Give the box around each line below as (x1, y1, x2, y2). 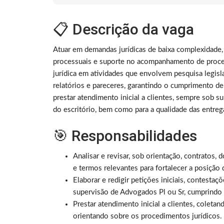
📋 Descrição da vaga (53, 20, 194, 38)
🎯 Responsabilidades (53, 127, 197, 145)
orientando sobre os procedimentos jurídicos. (73, 212, 222, 220)
